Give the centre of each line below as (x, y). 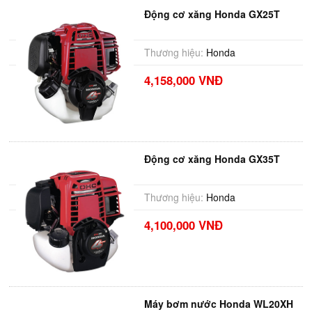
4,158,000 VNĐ (183, 80)
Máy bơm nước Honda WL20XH (218, 304)
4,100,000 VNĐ (183, 225)
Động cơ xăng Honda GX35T (212, 159)
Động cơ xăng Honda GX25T (212, 14)
